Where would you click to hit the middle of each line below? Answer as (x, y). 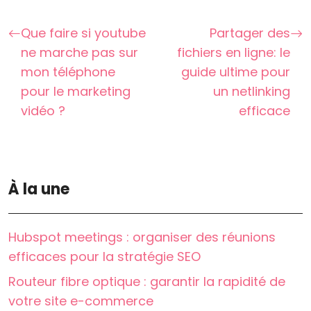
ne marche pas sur (79, 53)
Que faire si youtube (83, 33)
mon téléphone (68, 72)
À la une (39, 190)
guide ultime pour (236, 72)
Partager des (250, 33)
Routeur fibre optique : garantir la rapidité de (147, 282)
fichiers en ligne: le (234, 53)
